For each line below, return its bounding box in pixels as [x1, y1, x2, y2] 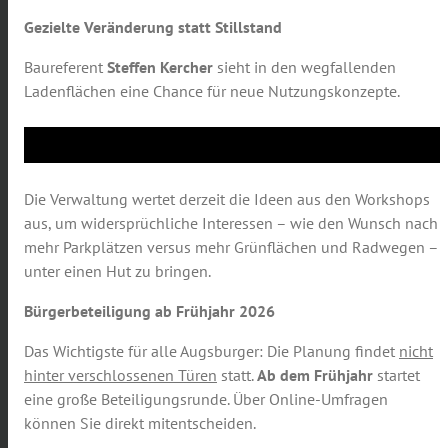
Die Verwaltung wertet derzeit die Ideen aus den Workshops [24, 189, 430, 210]
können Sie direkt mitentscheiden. [24, 413, 256, 434]
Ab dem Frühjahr [257, 365, 373, 386]
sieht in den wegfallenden [213, 57, 396, 78]
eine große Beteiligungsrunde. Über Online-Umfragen [24, 389, 388, 410]
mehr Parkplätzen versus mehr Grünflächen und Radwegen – [24, 237, 438, 258]
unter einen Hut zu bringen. [24, 261, 211, 282]
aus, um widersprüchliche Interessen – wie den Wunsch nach [24, 213, 438, 234]
